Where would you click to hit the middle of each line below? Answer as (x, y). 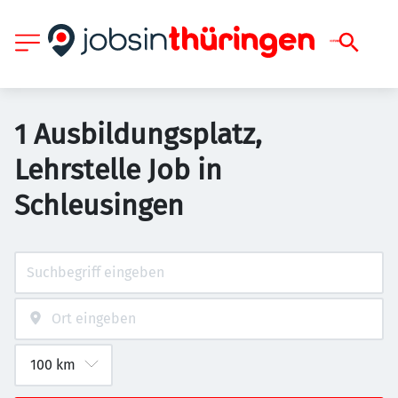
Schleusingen (99, 205)
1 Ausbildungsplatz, (138, 134)
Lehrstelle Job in (118, 170)
